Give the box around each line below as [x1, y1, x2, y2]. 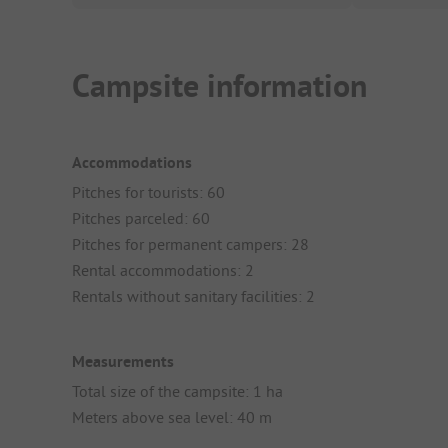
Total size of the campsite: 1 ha [72, 381, 283, 402]
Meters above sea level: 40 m [72, 407, 272, 428]
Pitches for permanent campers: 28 [72, 233, 309, 254]
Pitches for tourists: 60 [72, 181, 225, 202]
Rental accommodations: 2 [72, 259, 254, 280]
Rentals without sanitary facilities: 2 [72, 285, 315, 306]
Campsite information [72, 65, 367, 107]
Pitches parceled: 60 [72, 207, 210, 228]
